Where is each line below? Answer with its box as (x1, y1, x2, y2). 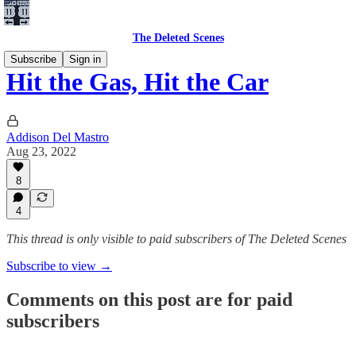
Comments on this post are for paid (6, 288, 292, 310)
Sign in (69, 53, 101, 65)
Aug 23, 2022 (6, 144, 76, 158)
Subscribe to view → (6, 259, 112, 273)
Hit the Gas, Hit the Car (6, 68, 269, 97)
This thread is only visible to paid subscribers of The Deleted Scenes (6, 232, 346, 246)
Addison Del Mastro (6, 130, 109, 144)
